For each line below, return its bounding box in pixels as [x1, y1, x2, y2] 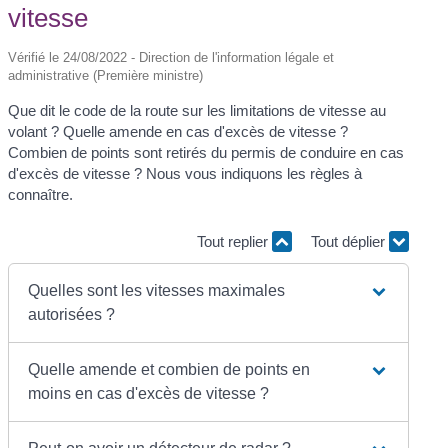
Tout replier [196, 233, 272, 251]
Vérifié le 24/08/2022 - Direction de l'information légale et [8, 49, 335, 65]
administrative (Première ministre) [8, 67, 204, 83]
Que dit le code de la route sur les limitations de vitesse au [8, 101, 387, 119]
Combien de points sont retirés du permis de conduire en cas [8, 143, 405, 161]
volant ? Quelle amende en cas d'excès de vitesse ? [8, 122, 349, 140]
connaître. [8, 185, 74, 203]
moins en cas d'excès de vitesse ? [28, 384, 270, 402]
